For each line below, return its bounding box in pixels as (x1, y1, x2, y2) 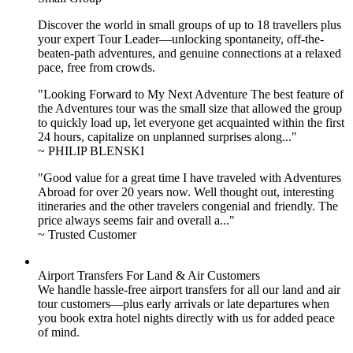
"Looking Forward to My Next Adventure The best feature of (38, 87, 344, 101)
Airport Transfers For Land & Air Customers (38, 268, 260, 282)
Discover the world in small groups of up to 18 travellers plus (38, 17, 341, 32)
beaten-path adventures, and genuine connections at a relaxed (38, 46, 341, 60)
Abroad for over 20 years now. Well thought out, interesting (38, 184, 334, 199)
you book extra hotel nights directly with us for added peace (38, 310, 335, 325)
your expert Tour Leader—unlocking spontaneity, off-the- (38, 32, 324, 46)
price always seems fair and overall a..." (38, 213, 235, 227)
